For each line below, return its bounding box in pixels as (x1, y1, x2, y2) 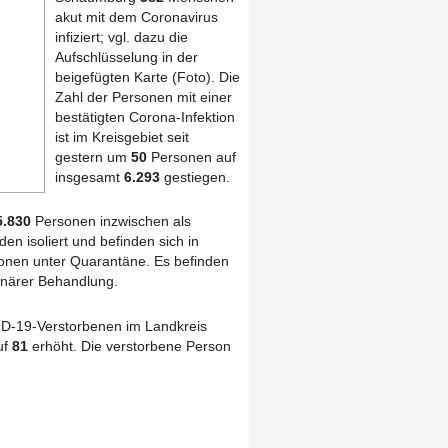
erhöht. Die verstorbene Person (28, 337, 231, 354)
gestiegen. (160, 168, 230, 185)
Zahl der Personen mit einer (55, 88, 232, 105)
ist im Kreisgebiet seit (55, 128, 189, 145)
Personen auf (151, 148, 236, 165)
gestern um (55, 148, 131, 165)
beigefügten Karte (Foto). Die (55, 68, 240, 85)
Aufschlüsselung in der (55, 48, 198, 65)
